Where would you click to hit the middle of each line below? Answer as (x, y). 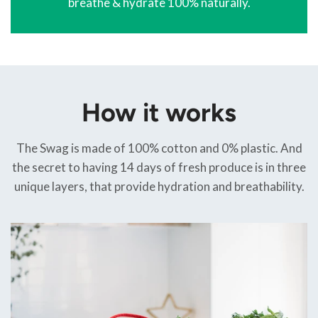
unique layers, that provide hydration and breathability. (159, 187)
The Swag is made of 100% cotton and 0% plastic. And (159, 148)
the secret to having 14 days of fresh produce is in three (159, 168)
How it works (159, 113)
